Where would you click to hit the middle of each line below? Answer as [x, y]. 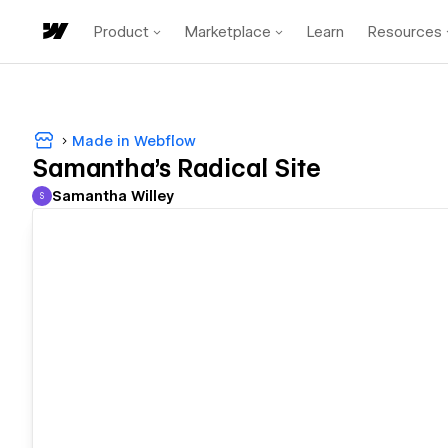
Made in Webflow [134, 140]
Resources [405, 31]
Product [121, 31]
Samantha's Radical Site [176, 169]
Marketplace [228, 31]
